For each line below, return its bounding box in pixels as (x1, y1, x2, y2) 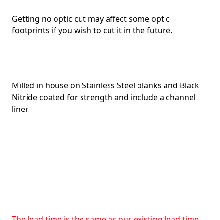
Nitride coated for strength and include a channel (12, 91, 195, 103)
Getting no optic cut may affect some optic (12, 13, 170, 24)
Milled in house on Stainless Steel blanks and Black (12, 80, 199, 91)
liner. (12, 103, 29, 114)
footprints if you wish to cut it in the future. (12, 25, 172, 36)
